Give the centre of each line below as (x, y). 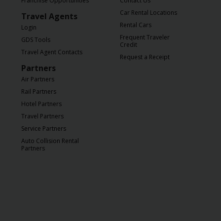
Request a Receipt (145, 57)
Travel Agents (49, 17)
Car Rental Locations (148, 13)
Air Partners (38, 79)
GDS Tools (36, 40)
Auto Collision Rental (50, 141)
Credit (129, 45)
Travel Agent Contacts (52, 52)
